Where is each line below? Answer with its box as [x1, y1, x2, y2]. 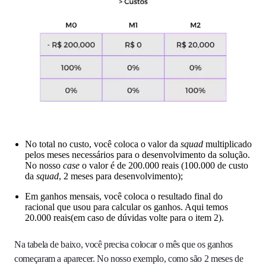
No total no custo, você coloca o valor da [25, 139, 180, 150]
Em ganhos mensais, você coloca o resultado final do [25, 191, 223, 202]
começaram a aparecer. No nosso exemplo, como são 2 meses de [14, 254, 243, 264]
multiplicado [205, 139, 252, 150]
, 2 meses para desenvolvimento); [59, 171, 183, 182]
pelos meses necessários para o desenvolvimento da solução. [25, 150, 250, 160]
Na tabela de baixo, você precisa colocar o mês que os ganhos [14, 239, 233, 250]
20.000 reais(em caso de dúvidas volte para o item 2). [25, 213, 226, 223]
